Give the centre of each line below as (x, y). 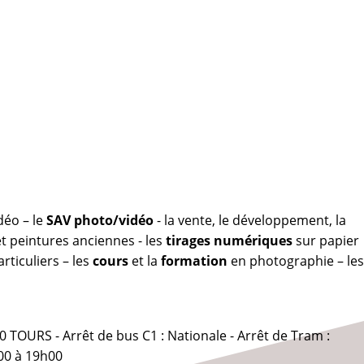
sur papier (326, 241)
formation (194, 261)
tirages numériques (229, 241)
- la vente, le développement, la (249, 221)
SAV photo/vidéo (100, 221)
